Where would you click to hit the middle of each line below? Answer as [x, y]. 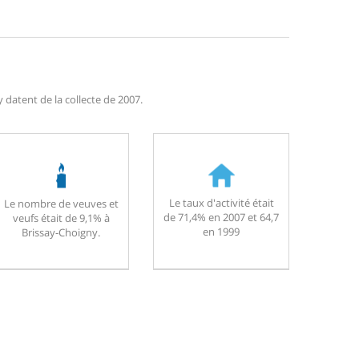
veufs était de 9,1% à [61, 218]
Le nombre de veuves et [61, 203]
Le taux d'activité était [221, 202]
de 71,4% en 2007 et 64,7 [221, 217]
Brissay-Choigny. [61, 232]
